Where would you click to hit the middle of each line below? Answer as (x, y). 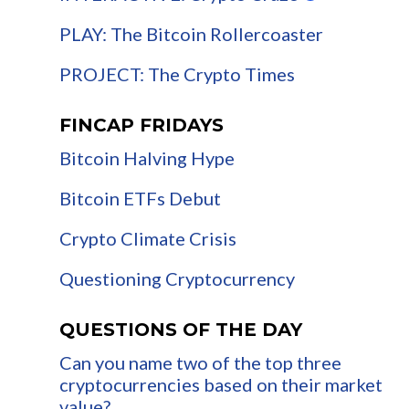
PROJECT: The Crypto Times (177, 74)
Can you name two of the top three (200, 363)
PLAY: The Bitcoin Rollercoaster (191, 34)
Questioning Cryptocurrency (177, 279)
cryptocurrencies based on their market (221, 385)
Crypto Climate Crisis (148, 239)
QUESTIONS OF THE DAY (181, 330)
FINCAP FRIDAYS (142, 126)
